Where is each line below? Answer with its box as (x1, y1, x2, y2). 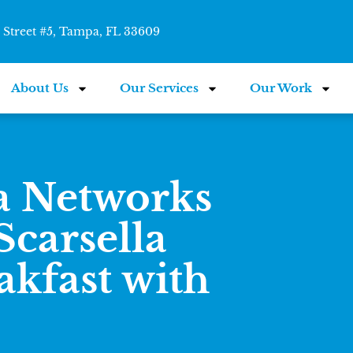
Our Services (120, 80, 199, 95)
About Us (11, 80, 69, 95)
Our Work (250, 80, 313, 95)
